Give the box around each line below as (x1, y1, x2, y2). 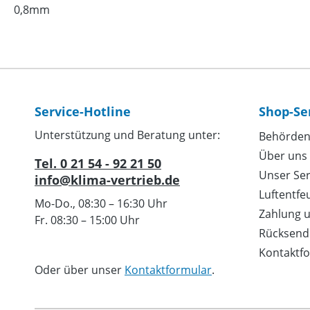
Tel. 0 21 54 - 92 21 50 (35, 155, 161, 172)
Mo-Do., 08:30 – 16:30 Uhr (35, 196, 167, 212)
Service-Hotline (35, 103, 131, 120)
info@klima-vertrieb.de (35, 172, 180, 189)
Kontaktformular (125, 262, 212, 278)
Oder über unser (35, 262, 125, 278)
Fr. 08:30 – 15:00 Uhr (35, 212, 140, 228)
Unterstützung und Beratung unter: (35, 127, 220, 143)
